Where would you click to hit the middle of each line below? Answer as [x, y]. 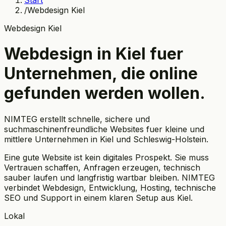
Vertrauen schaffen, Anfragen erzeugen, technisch [102, 167]
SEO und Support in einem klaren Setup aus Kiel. [98, 197]
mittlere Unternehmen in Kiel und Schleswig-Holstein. [106, 139]
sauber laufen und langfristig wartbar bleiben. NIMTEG [109, 177]
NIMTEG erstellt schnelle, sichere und [77, 119]
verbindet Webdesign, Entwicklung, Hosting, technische [110, 187]
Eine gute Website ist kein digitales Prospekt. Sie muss [106, 157]
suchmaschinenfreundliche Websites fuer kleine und [104, 129]
